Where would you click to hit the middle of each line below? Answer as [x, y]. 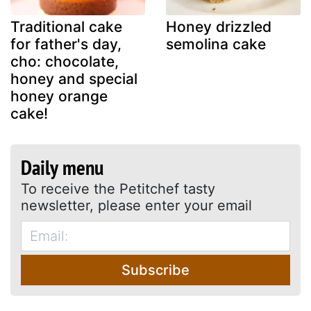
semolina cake [216, 44]
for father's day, [66, 44]
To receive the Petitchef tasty [118, 188]
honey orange [59, 96]
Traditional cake [66, 26]
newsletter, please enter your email [136, 205]
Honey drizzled [219, 26]
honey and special [74, 78]
